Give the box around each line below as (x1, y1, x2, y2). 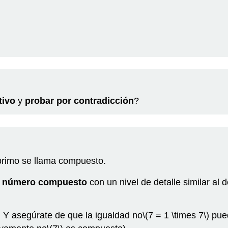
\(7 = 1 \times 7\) (142, 210, 209, 221)
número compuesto (2, 177, 87, 188)
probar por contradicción (25, 96, 134, 106)
